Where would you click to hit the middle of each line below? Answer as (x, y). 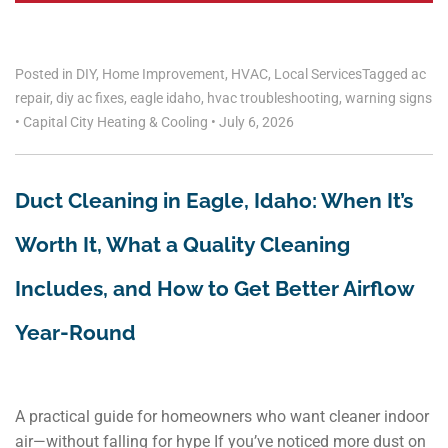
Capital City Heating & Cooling (115, 121)
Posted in (45, 73)
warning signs (388, 97)
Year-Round (75, 332)
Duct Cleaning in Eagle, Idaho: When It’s (214, 200)
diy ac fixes (90, 97)
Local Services (318, 73)
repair (32, 97)
